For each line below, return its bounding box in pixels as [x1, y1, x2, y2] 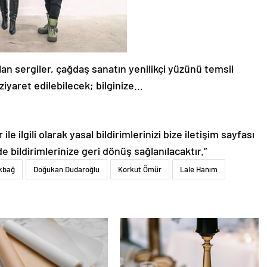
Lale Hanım [180, 164, 218, 175]
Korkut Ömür [118, 164, 162, 175]
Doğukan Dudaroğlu [33, 164, 100, 175]
